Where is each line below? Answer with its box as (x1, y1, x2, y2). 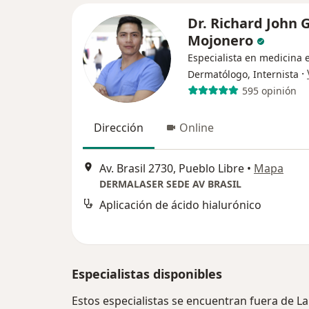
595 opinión (241, 83, 297, 97)
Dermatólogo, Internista (188, 68, 299, 81)
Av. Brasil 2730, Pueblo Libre (99, 161, 244, 177)
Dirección (94, 120, 143, 135)
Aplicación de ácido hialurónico (99, 197, 261, 213)
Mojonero (188, 31, 253, 50)
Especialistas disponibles (72, 266, 222, 282)
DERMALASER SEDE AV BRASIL (99, 177, 241, 191)
